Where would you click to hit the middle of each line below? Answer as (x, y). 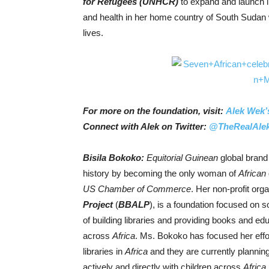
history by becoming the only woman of (161, 173)
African (252, 173)
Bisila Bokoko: (115, 158)
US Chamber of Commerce (137, 189)
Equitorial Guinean (182, 158)
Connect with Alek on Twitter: (146, 126)
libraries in (104, 251)
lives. (93, 33)
